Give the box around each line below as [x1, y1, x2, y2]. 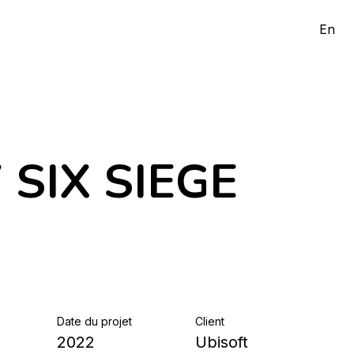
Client [195, 314, 224, 328]
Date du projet [57, 314, 132, 328]
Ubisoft [195, 333, 248, 352]
